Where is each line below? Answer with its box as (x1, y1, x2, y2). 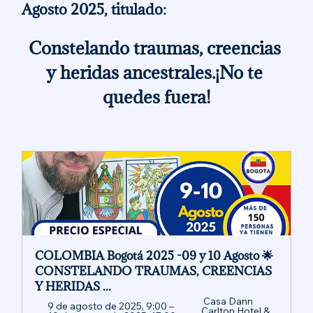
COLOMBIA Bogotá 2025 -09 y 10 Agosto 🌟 (35, 248, 274, 264)
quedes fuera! (103, 85, 210, 109)
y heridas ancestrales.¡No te (46, 61, 267, 85)
